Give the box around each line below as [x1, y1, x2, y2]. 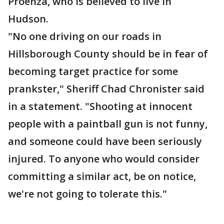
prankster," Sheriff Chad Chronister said [8, 82, 204, 96]
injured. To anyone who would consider [8, 152, 199, 166]
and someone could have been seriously [8, 134, 202, 148]
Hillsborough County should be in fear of [8, 47, 208, 61]
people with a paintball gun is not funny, [8, 117, 207, 131]
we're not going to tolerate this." [8, 187, 167, 201]
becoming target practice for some [8, 64, 178, 78]
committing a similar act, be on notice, [8, 169, 196, 183]
